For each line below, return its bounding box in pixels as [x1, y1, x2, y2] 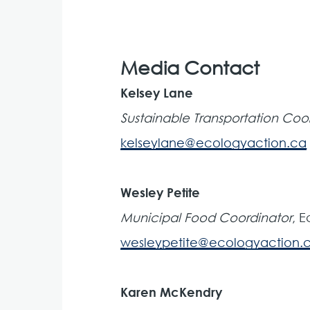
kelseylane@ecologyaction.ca [120, 135, 307, 150]
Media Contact [120, 56, 260, 79]
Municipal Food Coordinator [120, 210, 293, 225]
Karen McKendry [120, 284, 223, 300]
